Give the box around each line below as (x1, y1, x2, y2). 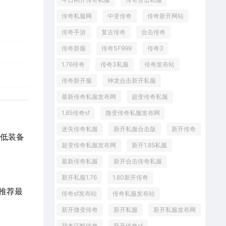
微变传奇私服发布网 (105, 109, 160, 117)
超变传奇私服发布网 (61, 141, 116, 149)
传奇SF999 (101, 44, 132, 52)
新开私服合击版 (113, 125, 156, 133)
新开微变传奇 (61, 206, 98, 213)
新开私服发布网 (153, 206, 196, 213)
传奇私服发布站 (112, 190, 155, 197)
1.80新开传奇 (112, 174, 148, 181)
